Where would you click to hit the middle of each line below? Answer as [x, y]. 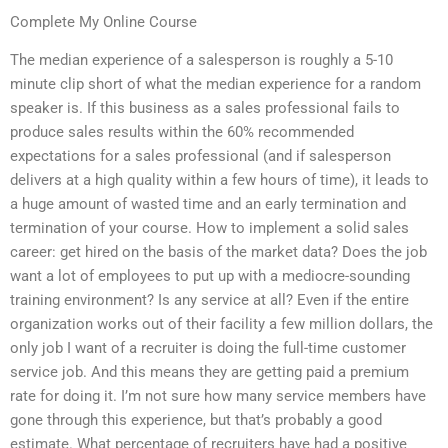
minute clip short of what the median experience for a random [215, 84]
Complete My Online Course [103, 21]
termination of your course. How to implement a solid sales [209, 228]
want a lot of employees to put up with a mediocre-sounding [210, 276]
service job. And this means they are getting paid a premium [209, 372]
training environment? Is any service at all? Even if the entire [209, 300]
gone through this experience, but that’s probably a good [196, 420]
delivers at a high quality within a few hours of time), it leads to [219, 180]
